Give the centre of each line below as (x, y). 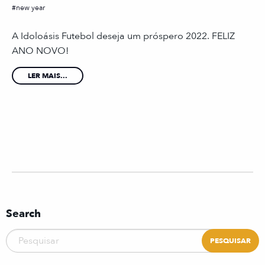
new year (30, 7)
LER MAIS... (48, 75)
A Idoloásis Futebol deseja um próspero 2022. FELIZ (123, 36)
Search (23, 214)
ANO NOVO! (40, 51)
